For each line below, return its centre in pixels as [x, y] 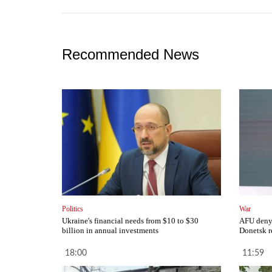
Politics [73, 209]
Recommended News [131, 55]
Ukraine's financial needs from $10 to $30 [130, 221]
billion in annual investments [110, 231]
